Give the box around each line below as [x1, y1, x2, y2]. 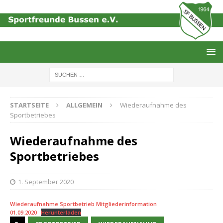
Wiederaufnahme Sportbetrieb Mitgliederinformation [10, 200, 157, 208]
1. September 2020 [18, 177, 74, 186]
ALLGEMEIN [66, 100, 103, 110]
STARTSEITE [10, 100, 49, 110]
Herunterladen [41, 208, 82, 216]
